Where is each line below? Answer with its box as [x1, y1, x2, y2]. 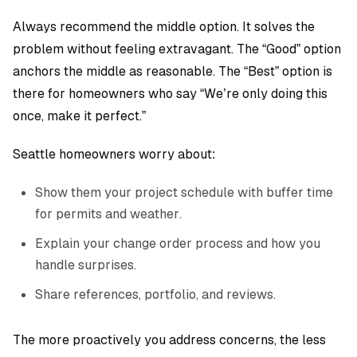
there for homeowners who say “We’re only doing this [13, 85, 328, 102]
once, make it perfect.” [13, 108, 146, 124]
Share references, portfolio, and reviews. [35, 286, 276, 303]
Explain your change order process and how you [35, 235, 320, 252]
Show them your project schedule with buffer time [35, 184, 333, 201]
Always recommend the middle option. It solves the [13, 18, 315, 35]
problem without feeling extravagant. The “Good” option [13, 41, 341, 57]
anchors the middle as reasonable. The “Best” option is [13, 63, 332, 80]
